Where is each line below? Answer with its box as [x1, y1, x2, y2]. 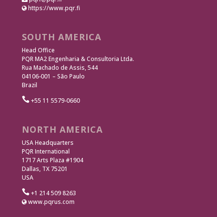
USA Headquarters [21, 139, 74, 147]
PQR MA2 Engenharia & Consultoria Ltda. [21, 54, 134, 63]
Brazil [21, 80, 37, 89]
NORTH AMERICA [21, 124, 103, 136]
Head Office [21, 46, 55, 54]
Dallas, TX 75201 [21, 165, 68, 173]
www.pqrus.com [26, 198, 75, 206]
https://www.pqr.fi [26, 3, 80, 12]
